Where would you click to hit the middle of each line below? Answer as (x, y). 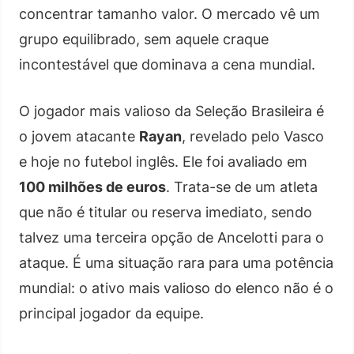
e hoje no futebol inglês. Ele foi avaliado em (163, 161)
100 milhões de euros (92, 186)
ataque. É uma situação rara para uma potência (176, 262)
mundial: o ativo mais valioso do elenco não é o (176, 288)
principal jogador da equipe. (111, 313)
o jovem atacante (79, 136)
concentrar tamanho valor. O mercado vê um (169, 13)
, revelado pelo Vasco (253, 136)
